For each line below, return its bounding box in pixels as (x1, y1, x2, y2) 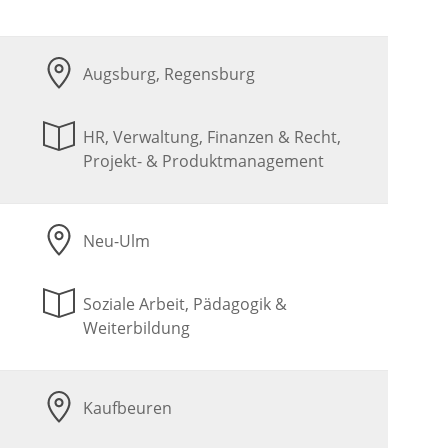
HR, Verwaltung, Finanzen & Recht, (83, 126, 342, 149)
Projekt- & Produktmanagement (83, 150, 325, 173)
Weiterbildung (83, 317, 191, 340)
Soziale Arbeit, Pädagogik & (83, 293, 288, 316)
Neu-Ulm (83, 230, 151, 253)
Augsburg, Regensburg (83, 63, 256, 86)
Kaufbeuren (83, 397, 173, 420)
